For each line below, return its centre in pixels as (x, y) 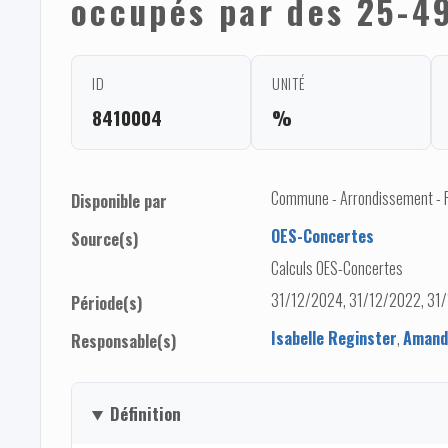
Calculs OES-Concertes (337, 268)
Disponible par (119, 201)
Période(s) (106, 303)
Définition (145, 414)
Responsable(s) (123, 341)
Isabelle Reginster (334, 338)
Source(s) (104, 239)
